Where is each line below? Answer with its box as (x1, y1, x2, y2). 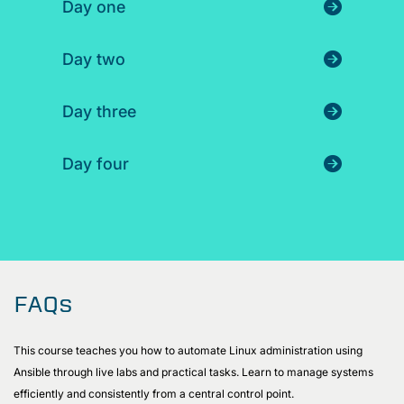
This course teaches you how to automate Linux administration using (14, 343, 363, 357)
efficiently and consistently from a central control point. (14, 386, 299, 400)
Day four (62, 153, 129, 173)
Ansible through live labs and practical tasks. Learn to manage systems (14, 364, 373, 379)
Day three (62, 101, 136, 121)
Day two (62, 49, 125, 69)
